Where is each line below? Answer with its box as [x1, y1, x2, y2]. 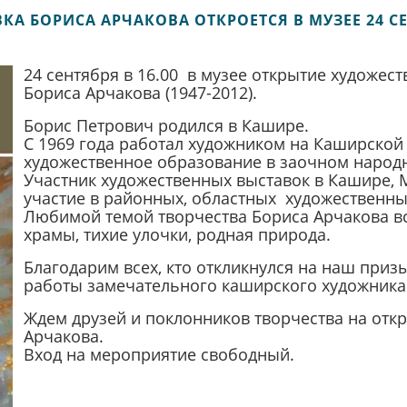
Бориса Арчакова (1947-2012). [23, 82, 257, 104]
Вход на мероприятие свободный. [23, 343, 294, 365]
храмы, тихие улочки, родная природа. [23, 223, 331, 245]
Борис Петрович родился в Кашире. [23, 114, 313, 136]
